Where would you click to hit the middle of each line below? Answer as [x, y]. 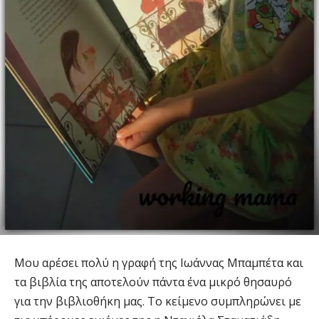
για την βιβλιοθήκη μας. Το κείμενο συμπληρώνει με [158, 301]
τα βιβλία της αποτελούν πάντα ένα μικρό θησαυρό [153, 282]
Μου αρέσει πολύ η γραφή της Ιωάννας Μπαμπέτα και [159, 262]
